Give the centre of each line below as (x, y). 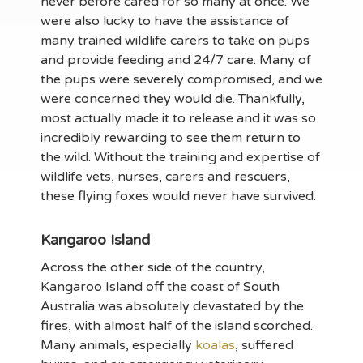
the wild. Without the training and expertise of (180, 157)
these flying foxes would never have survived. (178, 196)
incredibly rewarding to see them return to (171, 137)
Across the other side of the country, (153, 267)
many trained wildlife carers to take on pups (175, 40)
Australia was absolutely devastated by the (172, 306)
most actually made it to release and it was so (178, 118)
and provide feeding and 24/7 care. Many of (176, 60)
